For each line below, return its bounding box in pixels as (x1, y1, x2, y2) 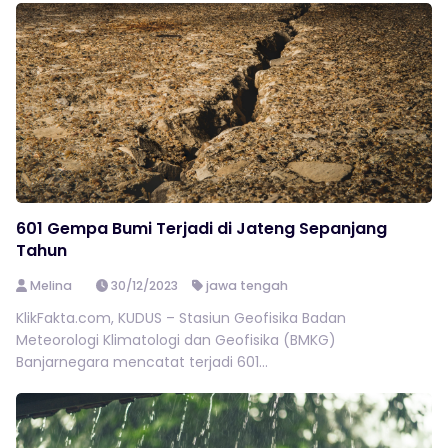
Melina (29, 277, 72, 294)
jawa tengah (206, 277, 289, 294)
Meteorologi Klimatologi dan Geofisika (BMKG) (16, 330, 336, 350)
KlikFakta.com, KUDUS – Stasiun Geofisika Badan (16, 308, 346, 328)
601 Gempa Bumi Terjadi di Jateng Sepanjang (16, 217, 387, 240)
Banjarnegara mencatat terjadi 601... (16, 352, 268, 372)
